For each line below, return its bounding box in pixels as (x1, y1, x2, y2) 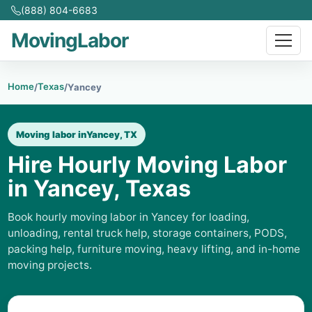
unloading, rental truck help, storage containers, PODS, (8, 226, 287, 240)
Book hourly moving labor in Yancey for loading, (8, 210, 249, 224)
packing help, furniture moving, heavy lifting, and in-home (8, 242, 300, 256)
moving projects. (8, 258, 92, 272)
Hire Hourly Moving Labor (8, 151, 287, 178)
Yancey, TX (86, 129, 137, 140)
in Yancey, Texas (8, 175, 191, 202)
